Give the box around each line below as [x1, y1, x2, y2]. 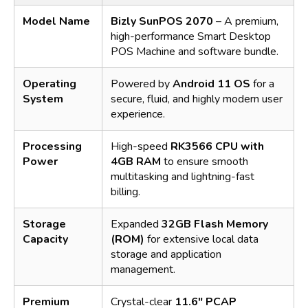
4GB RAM [111, 153, 161, 169]
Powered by [111, 76, 173, 91]
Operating [23, 76, 76, 91]
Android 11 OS [173, 76, 250, 91]
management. [111, 261, 175, 277]
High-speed [111, 138, 170, 154]
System [23, 91, 63, 107]
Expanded [111, 216, 162, 232]
